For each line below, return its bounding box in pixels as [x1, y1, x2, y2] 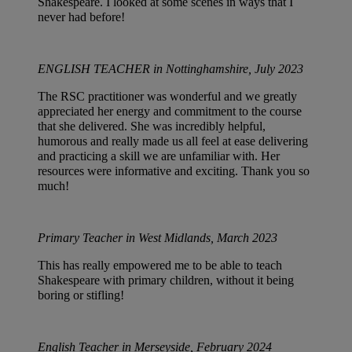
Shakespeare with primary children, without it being [38, 273, 294, 288]
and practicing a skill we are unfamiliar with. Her [38, 149, 280, 163]
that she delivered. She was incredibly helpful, [38, 119, 266, 134]
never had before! [38, 10, 125, 24]
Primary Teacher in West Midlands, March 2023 [38, 231, 277, 245]
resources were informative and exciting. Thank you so [38, 164, 310, 178]
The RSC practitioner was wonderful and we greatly [38, 90, 297, 104]
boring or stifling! [38, 288, 124, 302]
